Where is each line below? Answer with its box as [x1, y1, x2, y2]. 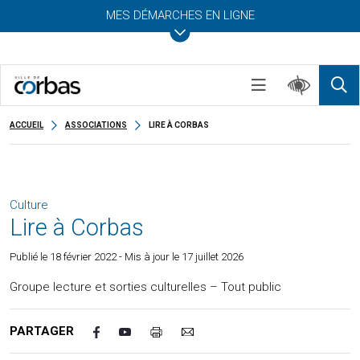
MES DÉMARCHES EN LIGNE [105, 8, 255, 22]
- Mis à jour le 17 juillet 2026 [117, 251, 243, 263]
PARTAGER [10, 324, 74, 338]
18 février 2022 [50, 251, 117, 263]
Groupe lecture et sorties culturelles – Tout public [10, 280, 281, 294]
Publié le [10, 251, 50, 263]
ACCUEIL [10, 121, 43, 129]
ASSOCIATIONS [65, 121, 127, 129]
